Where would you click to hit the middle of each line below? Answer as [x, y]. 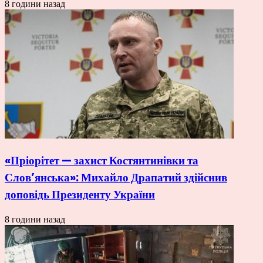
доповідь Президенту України [80, 195]
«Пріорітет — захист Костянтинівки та [102, 161]
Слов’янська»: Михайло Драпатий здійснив [116, 178]
